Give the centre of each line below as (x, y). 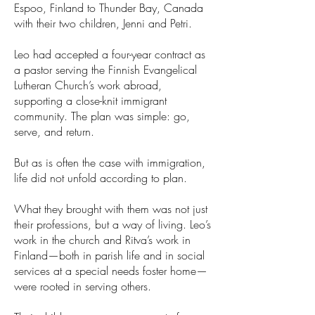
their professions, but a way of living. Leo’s (112, 224)
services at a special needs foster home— (111, 271)
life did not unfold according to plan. (101, 178)
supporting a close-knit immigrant (90, 101)
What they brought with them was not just (111, 209)
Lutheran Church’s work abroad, (88, 85)
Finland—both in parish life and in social (109, 255)
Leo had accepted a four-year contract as (110, 54)
